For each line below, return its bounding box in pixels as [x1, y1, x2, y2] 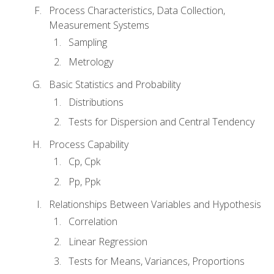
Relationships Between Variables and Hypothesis [49, 197, 261, 211]
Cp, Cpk [68, 155, 100, 169]
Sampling [68, 35, 107, 49]
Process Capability [49, 137, 128, 151]
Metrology [68, 55, 113, 69]
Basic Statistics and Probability [49, 78, 180, 92]
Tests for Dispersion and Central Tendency [68, 115, 254, 129]
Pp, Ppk [68, 174, 100, 188]
